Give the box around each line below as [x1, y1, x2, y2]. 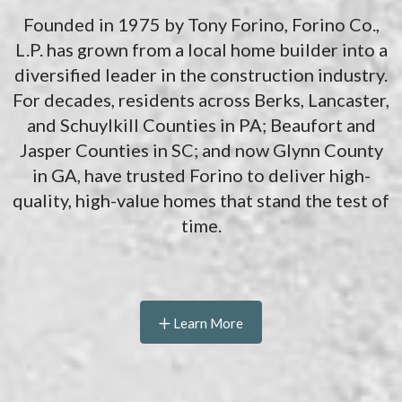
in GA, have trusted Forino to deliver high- [31, 164, 371, 187]
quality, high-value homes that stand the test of [13, 189, 389, 212]
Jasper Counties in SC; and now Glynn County [19, 139, 383, 162]
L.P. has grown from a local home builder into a [14, 39, 388, 61]
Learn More [170, 315, 243, 332]
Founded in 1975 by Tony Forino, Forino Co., [22, 13, 380, 36]
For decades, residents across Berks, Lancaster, [13, 89, 389, 111]
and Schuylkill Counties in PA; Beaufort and [26, 114, 376, 136]
